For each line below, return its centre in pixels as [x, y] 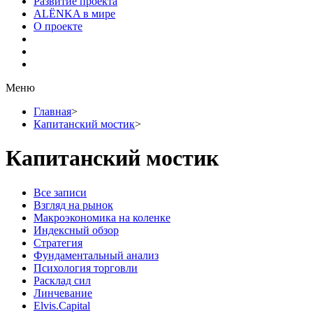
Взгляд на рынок [73, 205]
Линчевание [63, 293]
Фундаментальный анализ [96, 255]
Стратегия [58, 242]
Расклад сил [62, 280]
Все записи [60, 192]
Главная [52, 111]
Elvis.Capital [62, 305]
